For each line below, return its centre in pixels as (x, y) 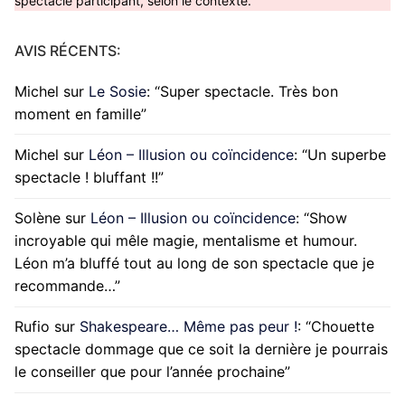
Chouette (343, 327)
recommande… (65, 286)
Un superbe (347, 155)
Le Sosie (118, 91)
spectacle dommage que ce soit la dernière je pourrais (201, 349)
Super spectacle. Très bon (249, 91)
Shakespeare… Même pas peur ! (188, 327)
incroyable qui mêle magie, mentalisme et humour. (186, 241)
